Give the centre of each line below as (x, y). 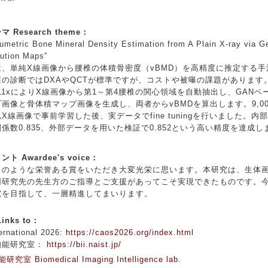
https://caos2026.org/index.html (130, 232)
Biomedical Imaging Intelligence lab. (108, 259)
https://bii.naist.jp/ (83, 244)
